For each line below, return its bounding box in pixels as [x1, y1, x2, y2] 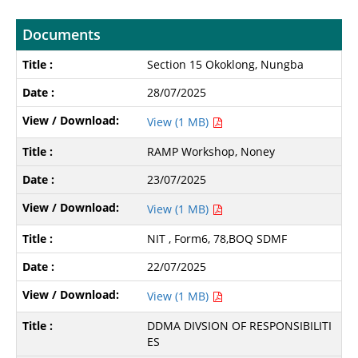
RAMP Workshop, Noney [147, 143, 276, 159]
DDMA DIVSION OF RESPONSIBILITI [147, 317, 332, 333]
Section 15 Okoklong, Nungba [147, 56, 304, 72]
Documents [22, 24, 101, 44]
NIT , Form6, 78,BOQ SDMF [147, 230, 288, 246]
